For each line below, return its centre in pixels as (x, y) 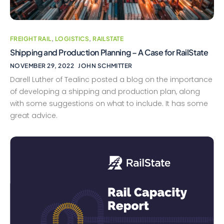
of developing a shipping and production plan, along (105, 92)
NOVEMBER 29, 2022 (42, 66)
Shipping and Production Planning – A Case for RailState (109, 52)
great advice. (34, 116)
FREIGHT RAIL (31, 39)
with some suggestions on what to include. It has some (109, 104)
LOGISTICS (72, 39)
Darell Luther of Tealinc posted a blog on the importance (111, 80)
